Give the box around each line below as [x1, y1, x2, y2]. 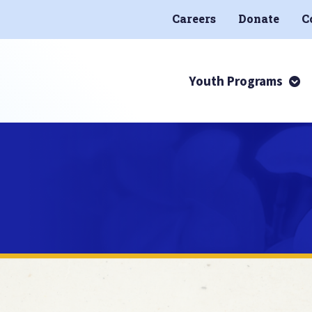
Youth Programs [189, 72, 286, 89]
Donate [238, 11, 279, 26]
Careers [172, 11, 216, 26]
